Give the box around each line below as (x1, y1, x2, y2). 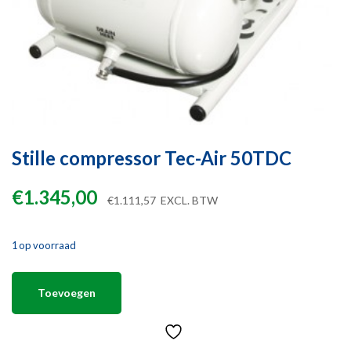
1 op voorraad (12, 239, 76, 252)
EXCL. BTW (158, 194, 218, 208)
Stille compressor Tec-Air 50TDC (12, 147, 291, 170)
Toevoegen (38, 286, 96, 300)
